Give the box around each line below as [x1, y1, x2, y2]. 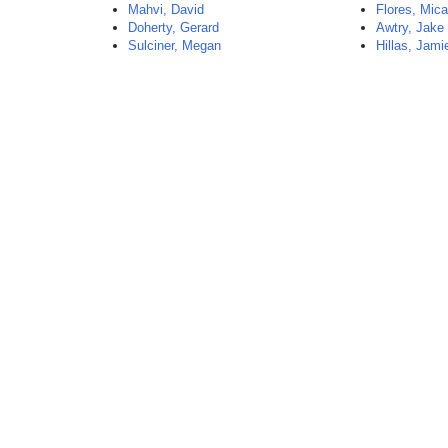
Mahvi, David [128, 2, 205, 17]
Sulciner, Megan [128, 38, 222, 53]
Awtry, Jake [376, 20, 445, 35]
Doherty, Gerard [128, 20, 220, 35]
